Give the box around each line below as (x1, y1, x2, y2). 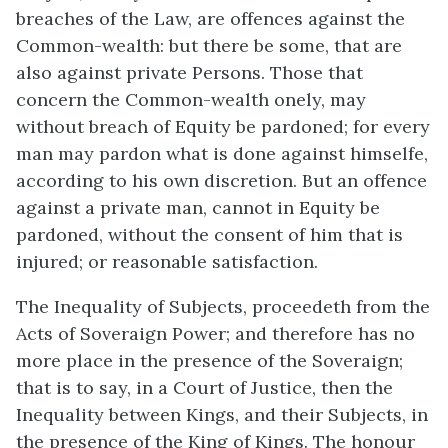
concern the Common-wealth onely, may (16, 87, 366, 111)
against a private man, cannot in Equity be (16, 195, 380, 219)
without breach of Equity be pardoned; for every (16, 114, 430, 138)
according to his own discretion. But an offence (16, 168, 427, 192)
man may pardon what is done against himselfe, (16, 141, 428, 165)
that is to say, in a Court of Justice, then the (16, 375, 393, 399)
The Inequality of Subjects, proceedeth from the (16, 294, 430, 318)
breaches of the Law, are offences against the (16, 6, 405, 30)
